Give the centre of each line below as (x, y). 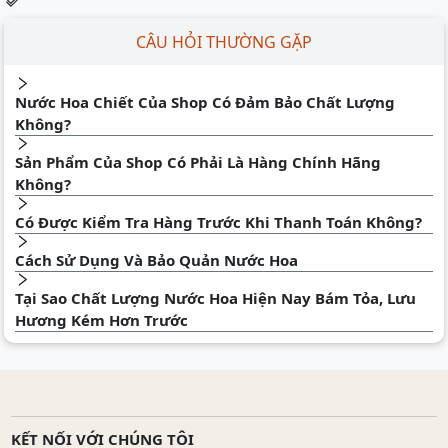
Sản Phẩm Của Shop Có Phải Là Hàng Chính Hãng (198, 162)
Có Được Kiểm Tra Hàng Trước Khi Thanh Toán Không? (218, 222)
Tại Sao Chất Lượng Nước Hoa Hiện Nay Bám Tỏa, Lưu (215, 298)
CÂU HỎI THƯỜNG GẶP (224, 41)
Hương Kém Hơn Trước (101, 320)
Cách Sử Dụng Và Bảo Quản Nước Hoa (156, 260)
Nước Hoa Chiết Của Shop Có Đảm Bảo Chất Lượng (205, 102)
